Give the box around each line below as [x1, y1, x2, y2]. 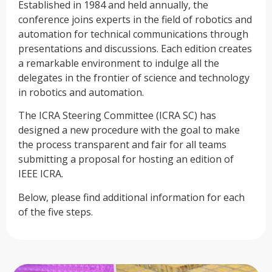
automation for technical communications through [18, 27, 248, 41]
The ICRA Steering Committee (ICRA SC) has [18, 109, 216, 123]
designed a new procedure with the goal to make [18, 123, 240, 137]
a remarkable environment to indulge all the [18, 56, 219, 70]
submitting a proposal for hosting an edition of [18, 152, 234, 166]
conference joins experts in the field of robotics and [18, 12, 252, 26]
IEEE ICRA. [18, 167, 63, 181]
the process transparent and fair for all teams [18, 138, 226, 152]
